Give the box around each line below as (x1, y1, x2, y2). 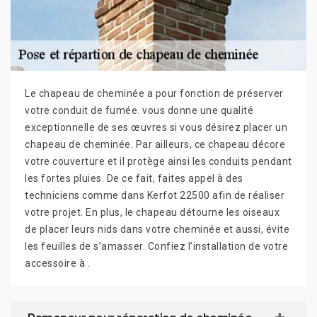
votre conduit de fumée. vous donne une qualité (25, 104, 253, 116)
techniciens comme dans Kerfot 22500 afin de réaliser (25, 189, 284, 201)
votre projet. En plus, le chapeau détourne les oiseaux (25, 206, 279, 218)
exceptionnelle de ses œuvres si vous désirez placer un (25, 121, 287, 133)
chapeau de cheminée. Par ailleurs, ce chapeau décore (25, 138, 285, 150)
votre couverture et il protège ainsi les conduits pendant (25, 155, 292, 167)
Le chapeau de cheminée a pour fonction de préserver (25, 87, 284, 99)
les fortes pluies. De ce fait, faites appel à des (25, 172, 243, 184)
